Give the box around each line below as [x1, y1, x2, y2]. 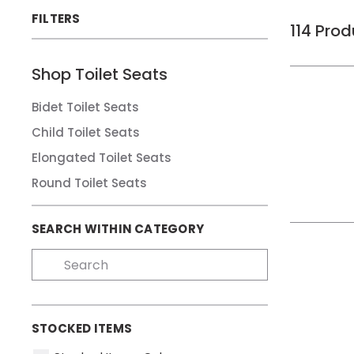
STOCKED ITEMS [32, 320, 132, 337]
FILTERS [32, 10, 81, 27]
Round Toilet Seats [32, 175, 147, 191]
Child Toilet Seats [32, 124, 140, 141]
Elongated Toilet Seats [32, 149, 171, 166]
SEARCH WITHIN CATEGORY [32, 220, 205, 237]
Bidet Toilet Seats [32, 99, 139, 115]
